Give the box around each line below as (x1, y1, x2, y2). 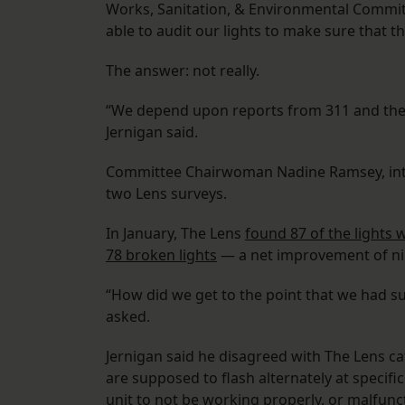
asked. (106, 306, 150, 327)
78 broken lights (106, 245, 217, 266)
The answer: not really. (106, 61, 259, 81)
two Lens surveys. (106, 184, 227, 204)
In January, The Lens (106, 223, 245, 244)
